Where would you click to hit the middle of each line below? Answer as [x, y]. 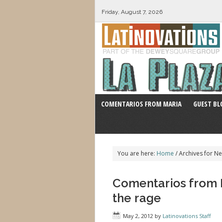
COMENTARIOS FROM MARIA [141, 104]
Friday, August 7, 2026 [132, 12]
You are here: [137, 153]
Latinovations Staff [187, 216]
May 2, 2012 [138, 216]
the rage [137, 198]
